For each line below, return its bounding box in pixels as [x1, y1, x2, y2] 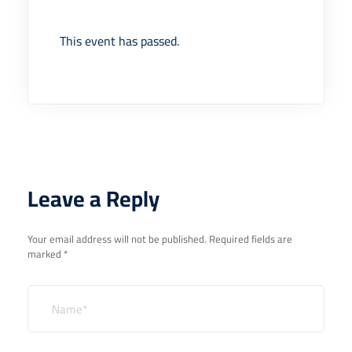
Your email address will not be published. [27, 229, 207, 249]
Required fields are [209, 229, 292, 249]
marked [27, 244, 64, 264]
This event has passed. [60, 29, 179, 53]
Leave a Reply [27, 178, 159, 220]
